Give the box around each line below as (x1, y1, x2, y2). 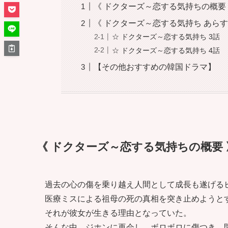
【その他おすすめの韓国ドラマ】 (94, 62, 216, 71)
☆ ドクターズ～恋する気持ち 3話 (112, 33, 220, 41)
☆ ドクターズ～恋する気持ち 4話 (112, 46, 220, 54)
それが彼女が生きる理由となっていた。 (45, 209, 191, 218)
